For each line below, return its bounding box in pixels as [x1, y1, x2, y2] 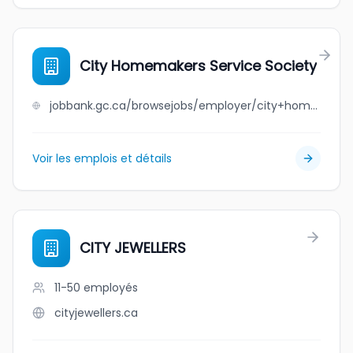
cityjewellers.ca [54, 305, 138, 321]
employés [84, 280, 138, 295]
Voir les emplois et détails [32, 150, 172, 166]
